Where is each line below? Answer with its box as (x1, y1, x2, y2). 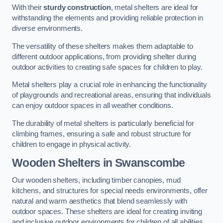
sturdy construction (43, 3, 111, 12)
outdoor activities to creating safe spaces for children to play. (12, 63, 203, 71)
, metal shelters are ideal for (111, 3, 199, 12)
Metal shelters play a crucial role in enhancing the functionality (12, 81, 207, 89)
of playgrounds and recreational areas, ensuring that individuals (12, 91, 211, 100)
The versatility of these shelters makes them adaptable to (12, 42, 193, 50)
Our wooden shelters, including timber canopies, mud (12, 176, 181, 185)
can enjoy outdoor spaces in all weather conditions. (12, 102, 173, 110)
